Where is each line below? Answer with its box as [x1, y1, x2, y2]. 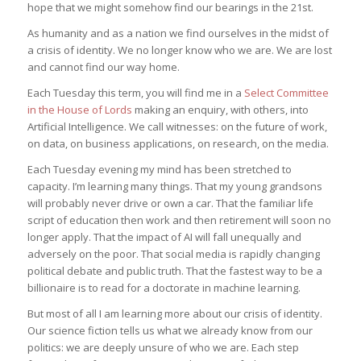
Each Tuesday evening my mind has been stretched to [27, 161, 292, 176]
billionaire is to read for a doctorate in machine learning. [27, 280, 301, 295]
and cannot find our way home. [27, 59, 180, 74]
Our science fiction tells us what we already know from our [27, 322, 313, 338]
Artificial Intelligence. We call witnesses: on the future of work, [27, 118, 327, 134]
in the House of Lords [27, 102, 132, 117]
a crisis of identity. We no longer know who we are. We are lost [27, 42, 332, 57]
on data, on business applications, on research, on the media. [27, 135, 329, 151]
